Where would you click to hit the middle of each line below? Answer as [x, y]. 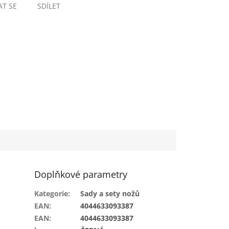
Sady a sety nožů [110, 193]
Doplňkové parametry [81, 174]
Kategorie [51, 193]
